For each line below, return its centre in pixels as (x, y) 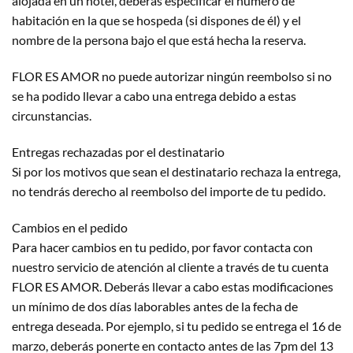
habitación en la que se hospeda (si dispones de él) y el (156, 20)
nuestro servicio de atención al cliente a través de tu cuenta (170, 266)
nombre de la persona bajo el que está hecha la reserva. (159, 40)
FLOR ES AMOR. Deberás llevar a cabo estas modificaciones (173, 286)
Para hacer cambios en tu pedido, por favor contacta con (162, 247)
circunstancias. (52, 115)
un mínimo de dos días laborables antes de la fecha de (155, 306)
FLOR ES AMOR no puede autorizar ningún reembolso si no (172, 76)
